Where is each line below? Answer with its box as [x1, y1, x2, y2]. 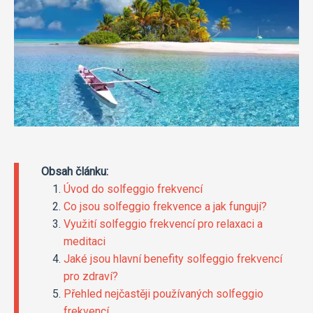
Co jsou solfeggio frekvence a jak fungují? [64, 200, 267, 214]
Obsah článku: [41, 165, 108, 179]
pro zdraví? [64, 270, 118, 284]
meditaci [64, 235, 105, 249]
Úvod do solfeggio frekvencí [64, 182, 203, 196]
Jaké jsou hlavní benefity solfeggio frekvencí [64, 252, 282, 266]
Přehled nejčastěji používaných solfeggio [64, 287, 263, 301]
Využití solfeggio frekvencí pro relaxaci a [64, 217, 263, 231]
